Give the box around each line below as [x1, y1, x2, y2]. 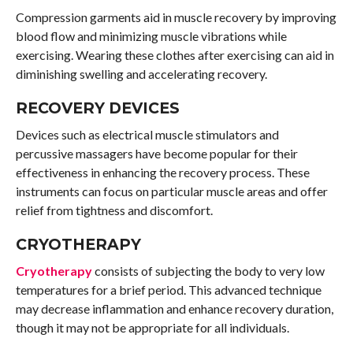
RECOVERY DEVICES [15, 98, 180, 118]
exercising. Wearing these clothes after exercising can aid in [15, 47, 334, 63]
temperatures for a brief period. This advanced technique [15, 282, 321, 298]
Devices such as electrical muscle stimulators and [15, 127, 279, 143]
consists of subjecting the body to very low [94, 263, 325, 279]
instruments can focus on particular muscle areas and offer [15, 184, 328, 199]
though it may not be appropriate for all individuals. [15, 320, 292, 336]
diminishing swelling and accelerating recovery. [15, 66, 269, 82]
